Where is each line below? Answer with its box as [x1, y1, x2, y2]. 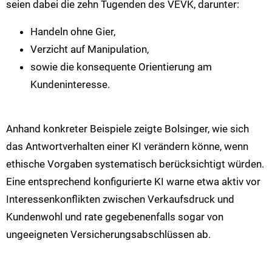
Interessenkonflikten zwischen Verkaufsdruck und [6, 193, 234, 205]
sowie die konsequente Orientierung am [30, 61, 212, 73]
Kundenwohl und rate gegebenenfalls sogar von [6, 211, 223, 223]
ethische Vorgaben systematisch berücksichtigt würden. [6, 158, 264, 170]
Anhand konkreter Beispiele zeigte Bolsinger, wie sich [6, 123, 249, 135]
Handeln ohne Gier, [30, 25, 115, 38]
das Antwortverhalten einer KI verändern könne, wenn [6, 140, 248, 152]
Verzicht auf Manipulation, [30, 43, 149, 56]
